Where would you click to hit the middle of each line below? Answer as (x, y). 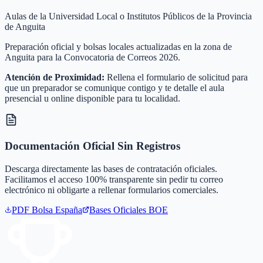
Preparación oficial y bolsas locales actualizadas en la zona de (118, 47)
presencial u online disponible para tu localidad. (92, 99)
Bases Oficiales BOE (129, 210)
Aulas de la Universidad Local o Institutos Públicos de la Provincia (128, 16)
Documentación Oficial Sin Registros (92, 146)
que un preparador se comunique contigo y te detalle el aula (114, 88)
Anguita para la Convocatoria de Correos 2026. (92, 58)
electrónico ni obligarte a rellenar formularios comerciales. (112, 190)
